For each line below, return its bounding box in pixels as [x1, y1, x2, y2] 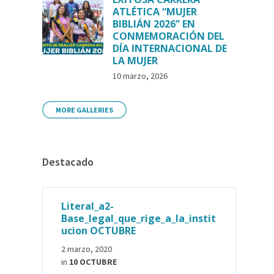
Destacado [42, 155, 94, 169]
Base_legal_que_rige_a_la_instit [61, 212, 217, 225]
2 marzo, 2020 [61, 243, 113, 254]
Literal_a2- [61, 199, 114, 213]
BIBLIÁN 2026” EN [113, 17, 196, 31]
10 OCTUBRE [69, 256, 117, 267]
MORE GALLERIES [56, 105, 114, 114]
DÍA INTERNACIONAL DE [113, 42, 228, 55]
